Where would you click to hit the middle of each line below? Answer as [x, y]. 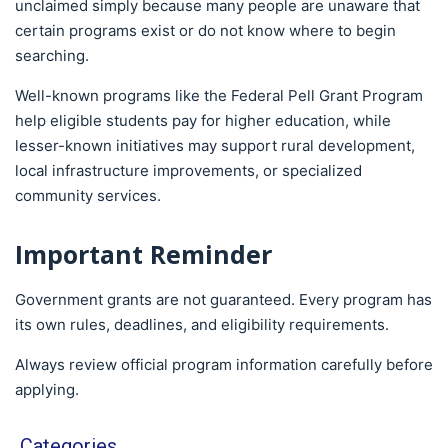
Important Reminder [143, 253]
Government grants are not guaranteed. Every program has [223, 299]
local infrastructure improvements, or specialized [188, 170]
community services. [88, 195]
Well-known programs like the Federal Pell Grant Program [219, 95]
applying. [47, 389]
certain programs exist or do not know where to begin [205, 30]
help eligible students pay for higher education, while [203, 120]
